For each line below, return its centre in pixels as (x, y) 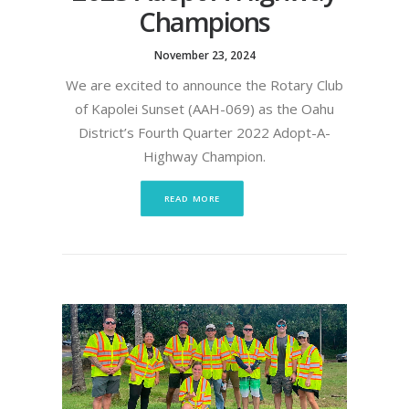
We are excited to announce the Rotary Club (204, 84)
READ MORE (192, 199)
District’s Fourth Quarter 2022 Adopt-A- (204, 132)
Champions (204, 21)
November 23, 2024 (204, 55)
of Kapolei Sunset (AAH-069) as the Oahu (204, 108)
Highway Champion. (204, 156)
